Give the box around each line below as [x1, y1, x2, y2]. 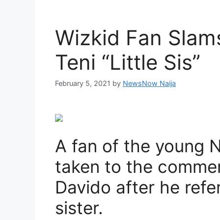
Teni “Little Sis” [55, 50, 200, 75]
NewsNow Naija [123, 79, 176, 88]
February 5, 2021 [55, 79, 110, 88]
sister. [55, 197, 103, 219]
